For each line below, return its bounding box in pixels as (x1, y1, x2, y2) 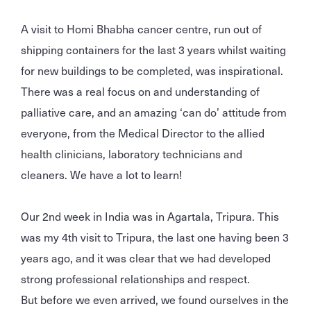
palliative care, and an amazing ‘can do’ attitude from (21, 103, 287, 120)
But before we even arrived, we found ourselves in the (21, 290, 289, 308)
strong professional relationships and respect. (21, 269, 250, 287)
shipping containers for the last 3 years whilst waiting (21, 40, 286, 58)
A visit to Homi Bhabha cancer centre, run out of (21, 19, 262, 37)
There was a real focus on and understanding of (21, 82, 260, 99)
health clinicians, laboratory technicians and (21, 144, 242, 162)
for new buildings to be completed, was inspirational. (21, 61, 283, 78)
